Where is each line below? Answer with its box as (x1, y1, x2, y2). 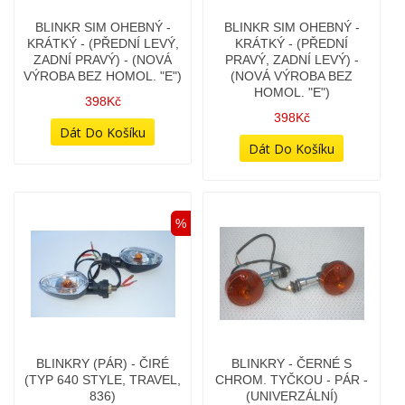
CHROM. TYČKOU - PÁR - (215, 334, 368, 349)
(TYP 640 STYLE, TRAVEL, (24, 334, 181, 349)
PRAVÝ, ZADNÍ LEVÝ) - (224, 14, 359, 29)
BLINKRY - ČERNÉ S (231, 318, 352, 333)
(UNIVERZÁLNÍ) (245, 351, 338, 365)
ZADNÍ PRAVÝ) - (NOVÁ (33, 14, 172, 29)
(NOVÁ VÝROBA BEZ (231, 31, 353, 45)
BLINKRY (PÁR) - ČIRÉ (36, 318, 169, 333)
